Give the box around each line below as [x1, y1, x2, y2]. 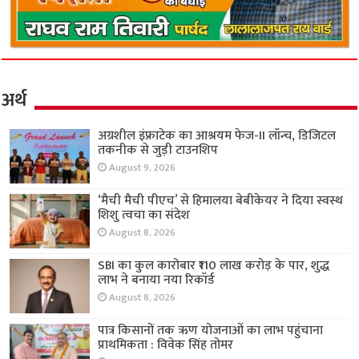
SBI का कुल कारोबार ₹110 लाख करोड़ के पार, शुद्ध [98, 254, 330, 276]
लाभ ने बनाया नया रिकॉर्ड [98, 268, 216, 291]
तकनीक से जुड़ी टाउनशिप [98, 139, 219, 161]
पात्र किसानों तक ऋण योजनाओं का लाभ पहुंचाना [98, 320, 324, 342]
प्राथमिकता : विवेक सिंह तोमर [98, 334, 234, 357]
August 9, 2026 [109, 159, 176, 176]
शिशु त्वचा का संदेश [98, 204, 191, 226]
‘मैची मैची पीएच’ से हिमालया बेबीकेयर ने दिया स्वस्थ [98, 189, 344, 212]
